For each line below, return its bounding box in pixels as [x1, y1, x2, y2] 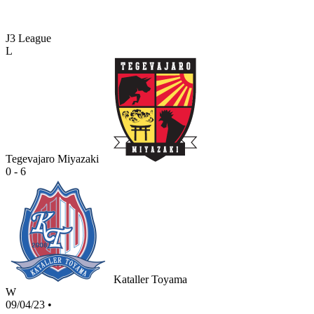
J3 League [6, 32, 51, 45]
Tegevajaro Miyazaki [6, 153, 99, 165]
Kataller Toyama [114, 273, 187, 286]
